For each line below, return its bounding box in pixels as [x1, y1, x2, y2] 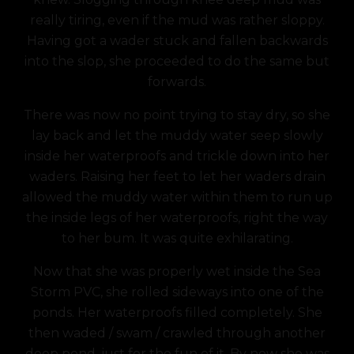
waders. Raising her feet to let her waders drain [28, 169, 326, 184]
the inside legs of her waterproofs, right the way [26, 210, 328, 225]
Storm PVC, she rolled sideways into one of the [30, 284, 324, 299]
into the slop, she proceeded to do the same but [24, 54, 330, 69]
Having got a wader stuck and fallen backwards [26, 33, 328, 48]
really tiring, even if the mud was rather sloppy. [29, 13, 325, 28]
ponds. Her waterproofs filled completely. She [32, 305, 322, 320]
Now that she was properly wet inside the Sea [33, 264, 321, 279]
